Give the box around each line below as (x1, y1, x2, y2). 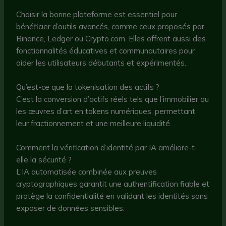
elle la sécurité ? (16, 155, 72, 165)
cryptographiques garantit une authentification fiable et (16, 179, 210, 189)
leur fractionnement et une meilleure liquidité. (16, 119, 172, 129)
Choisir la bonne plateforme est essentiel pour (16, 10, 178, 20)
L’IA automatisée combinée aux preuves (16, 167, 157, 177)
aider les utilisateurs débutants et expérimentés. (16, 58, 187, 68)
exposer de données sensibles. (16, 203, 125, 213)
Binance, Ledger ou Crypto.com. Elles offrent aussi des (16, 34, 206, 44)
